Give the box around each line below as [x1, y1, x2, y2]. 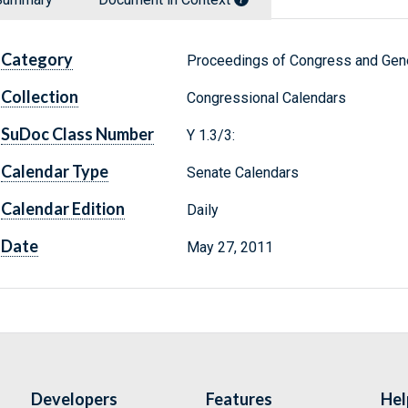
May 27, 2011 [186, 239, 273, 257]
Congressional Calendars [186, 89, 346, 107]
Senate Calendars [186, 164, 299, 182]
